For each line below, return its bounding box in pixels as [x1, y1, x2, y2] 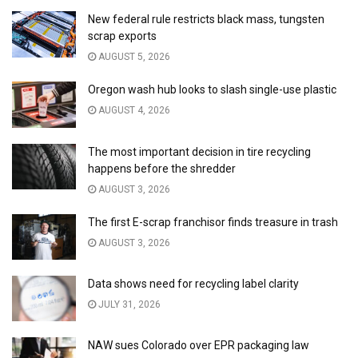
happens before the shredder [88, 161, 236, 175]
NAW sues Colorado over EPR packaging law [88, 339, 309, 352]
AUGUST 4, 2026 [96, 105, 170, 117]
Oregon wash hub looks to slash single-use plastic [88, 83, 336, 97]
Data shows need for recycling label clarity [88, 276, 299, 290]
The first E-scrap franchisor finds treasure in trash [88, 215, 338, 229]
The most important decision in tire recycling [88, 145, 311, 158]
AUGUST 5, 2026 [96, 51, 170, 63]
